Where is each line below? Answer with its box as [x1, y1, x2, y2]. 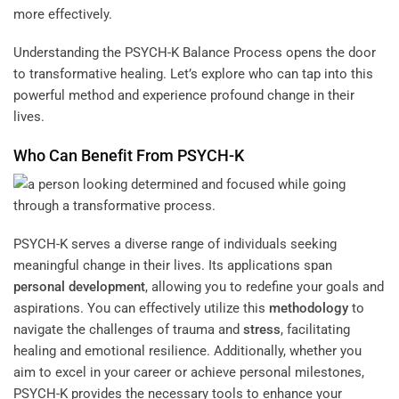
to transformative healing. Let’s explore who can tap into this [13, 66, 373, 83]
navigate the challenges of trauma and [13, 322, 243, 338]
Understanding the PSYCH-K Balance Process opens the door [13, 45, 376, 61]
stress [243, 322, 281, 338]
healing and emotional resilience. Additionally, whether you [13, 343, 362, 360]
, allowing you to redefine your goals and [145, 279, 384, 296]
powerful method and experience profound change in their [13, 87, 354, 104]
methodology [269, 300, 348, 317]
